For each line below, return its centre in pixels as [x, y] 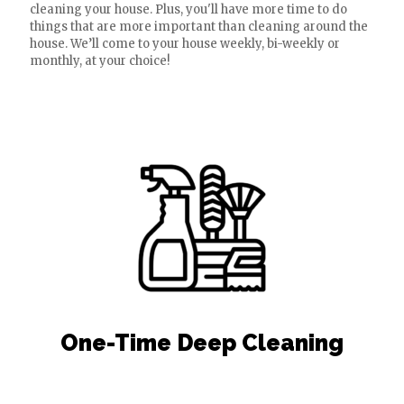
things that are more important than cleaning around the [199, 27]
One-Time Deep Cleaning [202, 343]
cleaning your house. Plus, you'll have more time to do [188, 9]
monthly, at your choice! [100, 61]
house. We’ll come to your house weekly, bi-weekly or [185, 44]
